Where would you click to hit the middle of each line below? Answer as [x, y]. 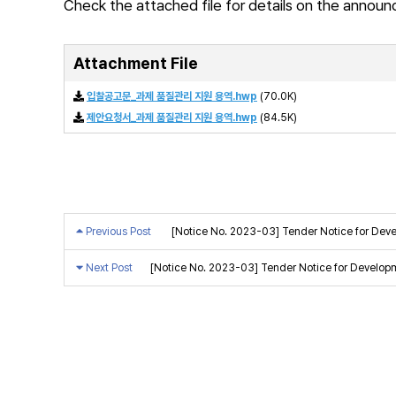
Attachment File [136, 63]
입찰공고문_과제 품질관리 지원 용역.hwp [172, 96]
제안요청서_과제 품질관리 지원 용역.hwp [172, 118]
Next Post [108, 268]
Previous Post [117, 232]
